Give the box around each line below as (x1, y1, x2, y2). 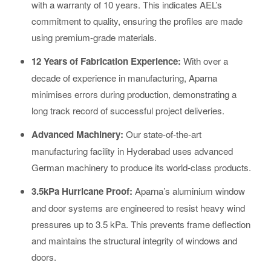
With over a (183, 54, 228, 67)
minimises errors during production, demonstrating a (31, 88, 237, 100)
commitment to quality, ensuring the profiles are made (31, 15, 243, 27)
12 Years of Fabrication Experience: (31, 54, 183, 68)
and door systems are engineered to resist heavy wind (31, 201, 245, 214)
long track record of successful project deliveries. (31, 104, 224, 117)
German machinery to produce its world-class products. (31, 161, 251, 174)
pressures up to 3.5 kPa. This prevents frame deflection (31, 218, 250, 230)
